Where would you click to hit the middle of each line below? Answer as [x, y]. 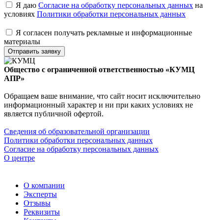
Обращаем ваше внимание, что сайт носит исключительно [102, 96]
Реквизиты [42, 212]
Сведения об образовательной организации [77, 131]
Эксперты [40, 194]
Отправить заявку [34, 51]
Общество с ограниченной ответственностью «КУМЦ [99, 69]
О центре [19, 158]
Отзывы [37, 203]
